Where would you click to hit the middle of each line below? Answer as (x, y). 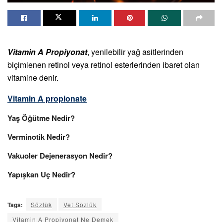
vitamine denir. (33, 77)
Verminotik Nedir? (39, 137)
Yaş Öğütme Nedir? (41, 118)
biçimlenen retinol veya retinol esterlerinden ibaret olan (104, 64)
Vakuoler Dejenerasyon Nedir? (60, 155)
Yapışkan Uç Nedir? (41, 174)
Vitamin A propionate (47, 98)
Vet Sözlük (80, 204)
